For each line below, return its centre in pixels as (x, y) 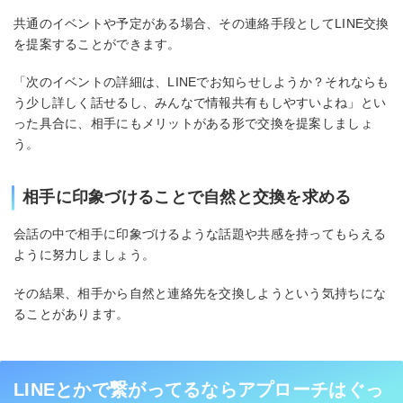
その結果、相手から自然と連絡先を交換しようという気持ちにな (200, 293)
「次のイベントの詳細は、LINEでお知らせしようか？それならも (201, 82)
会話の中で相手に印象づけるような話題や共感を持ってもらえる (200, 234)
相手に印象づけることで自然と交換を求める (187, 197)
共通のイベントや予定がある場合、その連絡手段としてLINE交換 (201, 23)
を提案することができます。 (97, 44)
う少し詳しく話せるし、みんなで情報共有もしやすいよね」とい (200, 103)
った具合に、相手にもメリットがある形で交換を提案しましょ (193, 124)
